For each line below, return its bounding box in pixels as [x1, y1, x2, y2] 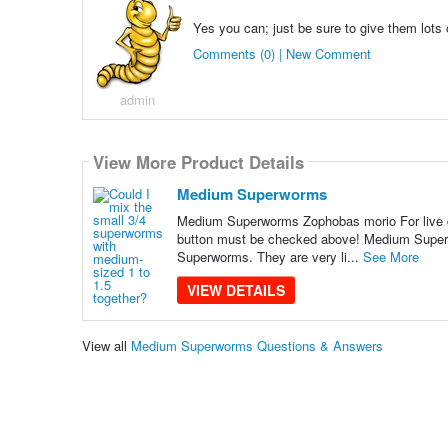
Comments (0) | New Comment [192, 44, 371, 64]
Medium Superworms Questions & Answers [130, 335, 383, 355]
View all [81, 335, 131, 355]
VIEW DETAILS [186, 280, 285, 301]
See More [362, 247, 419, 267]
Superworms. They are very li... [176, 247, 363, 267]
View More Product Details [92, 149, 304, 174]
